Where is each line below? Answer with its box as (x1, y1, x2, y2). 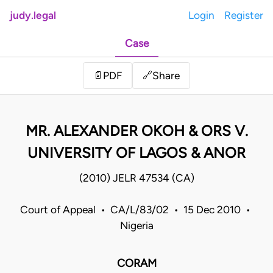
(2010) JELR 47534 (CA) (79, 172, 194, 185)
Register (224, 9, 263, 21)
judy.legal (10, 9, 56, 21)
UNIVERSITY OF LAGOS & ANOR (27, 144, 246, 162)
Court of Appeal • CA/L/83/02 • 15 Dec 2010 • (20, 204, 253, 216)
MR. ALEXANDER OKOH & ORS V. (25, 122, 248, 140)
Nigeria (119, 219, 154, 232)
